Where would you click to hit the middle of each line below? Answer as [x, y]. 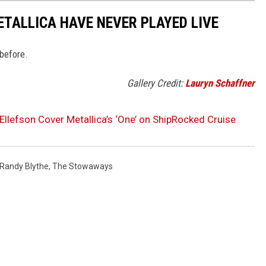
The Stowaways [83, 167]
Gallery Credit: [156, 83]
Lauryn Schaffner [220, 83]
